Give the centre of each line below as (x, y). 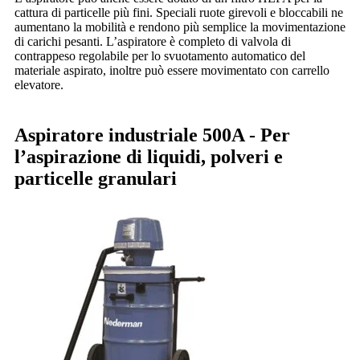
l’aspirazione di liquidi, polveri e (149, 157)
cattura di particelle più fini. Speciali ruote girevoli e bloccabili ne (179, 13)
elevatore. (39, 85)
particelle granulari (96, 179)
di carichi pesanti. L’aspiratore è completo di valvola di (153, 42)
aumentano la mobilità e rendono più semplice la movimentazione (180, 27)
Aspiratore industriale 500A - (137, 135)
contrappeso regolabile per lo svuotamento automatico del (160, 56)
